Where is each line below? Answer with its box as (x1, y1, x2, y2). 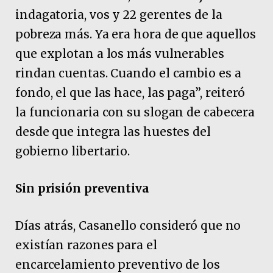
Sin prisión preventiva (15, 181, 149, 196)
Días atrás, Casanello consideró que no (15, 218, 241, 233)
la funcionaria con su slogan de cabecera (15, 104, 255, 119)
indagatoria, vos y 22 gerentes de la (15, 7, 222, 22)
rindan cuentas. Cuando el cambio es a (15, 65, 241, 80)
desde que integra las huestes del (15, 124, 211, 139)
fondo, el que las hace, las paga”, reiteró (15, 85, 246, 100)
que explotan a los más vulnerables (15, 46, 224, 61)
